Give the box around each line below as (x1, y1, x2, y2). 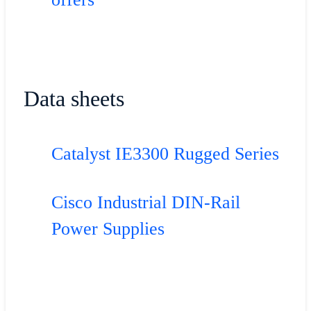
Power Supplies (51, 219, 165, 239)
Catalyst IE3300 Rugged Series (51, 144, 279, 165)
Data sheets (23, 86, 124, 111)
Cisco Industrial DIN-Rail (51, 192, 240, 213)
